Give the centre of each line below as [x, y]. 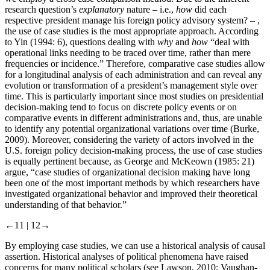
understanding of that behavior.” [66, 204]
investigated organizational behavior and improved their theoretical [131, 193]
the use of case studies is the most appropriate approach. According [132, 31]
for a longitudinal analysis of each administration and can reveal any [133, 74]
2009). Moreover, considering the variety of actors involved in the [129, 139]
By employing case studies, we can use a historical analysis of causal [135, 245]
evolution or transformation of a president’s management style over [131, 85]
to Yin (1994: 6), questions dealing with [81, 42]
